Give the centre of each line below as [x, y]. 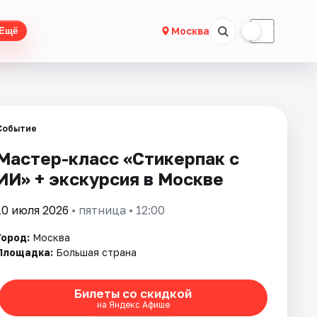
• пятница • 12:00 [117, 210]
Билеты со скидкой [133, 293]
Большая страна [96, 252]
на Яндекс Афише [133, 304]
